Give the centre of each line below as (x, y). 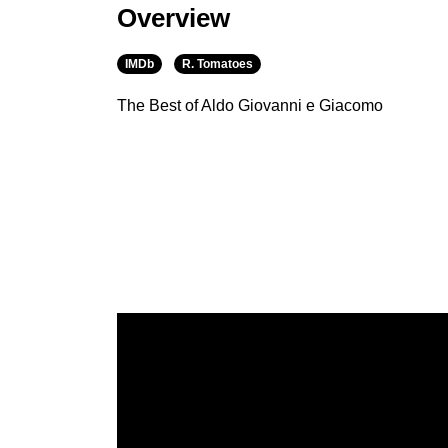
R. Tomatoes (217, 63)
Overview (173, 17)
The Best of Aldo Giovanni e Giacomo (250, 105)
